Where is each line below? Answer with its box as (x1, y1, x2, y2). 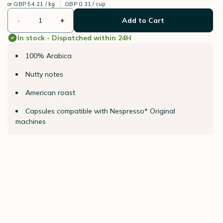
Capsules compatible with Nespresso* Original (25, 107, 175, 115)
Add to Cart (122, 16, 165, 25)
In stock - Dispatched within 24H (17, 33, 131, 42)
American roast (25, 88, 75, 97)
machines (15, 117, 46, 126)
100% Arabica (25, 51, 72, 60)
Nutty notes (25, 70, 63, 79)
